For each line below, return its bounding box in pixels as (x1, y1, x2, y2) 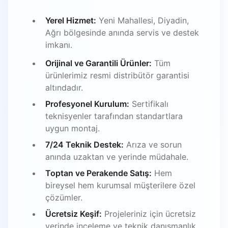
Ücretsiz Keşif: (45, 208, 102, 219)
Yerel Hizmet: (45, 15, 96, 25)
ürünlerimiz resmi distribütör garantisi (45, 70, 189, 80)
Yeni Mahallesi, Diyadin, (96, 15, 189, 25)
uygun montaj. (45, 123, 100, 133)
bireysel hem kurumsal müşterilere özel (45, 180, 195, 190)
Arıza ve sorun (124, 139, 182, 150)
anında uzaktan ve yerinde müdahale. (45, 151, 188, 162)
